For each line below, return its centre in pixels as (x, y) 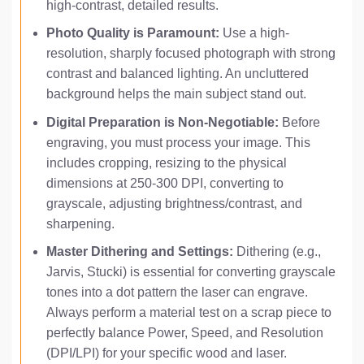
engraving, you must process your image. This (178, 142)
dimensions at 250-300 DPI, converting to (165, 183)
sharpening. (80, 223)
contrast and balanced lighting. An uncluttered (177, 74)
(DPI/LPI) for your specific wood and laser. (166, 353)
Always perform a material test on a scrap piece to (188, 313)
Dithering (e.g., (277, 252)
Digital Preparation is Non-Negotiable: (162, 122)
